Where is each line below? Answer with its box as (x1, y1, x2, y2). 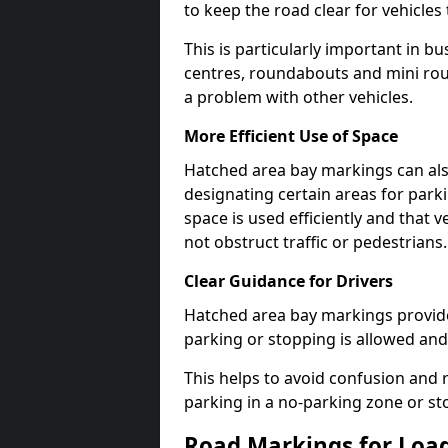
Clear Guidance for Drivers (184, 270, 393, 292)
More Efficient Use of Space (184, 125, 398, 147)
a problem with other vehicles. (184, 86, 413, 108)
